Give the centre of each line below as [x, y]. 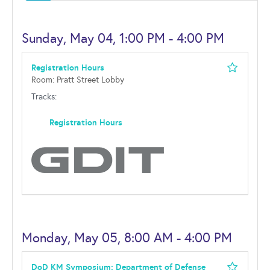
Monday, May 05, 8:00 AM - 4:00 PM [127, 238]
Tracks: [44, 97]
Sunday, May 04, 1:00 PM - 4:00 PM [123, 38]
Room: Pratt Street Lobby [78, 80]
